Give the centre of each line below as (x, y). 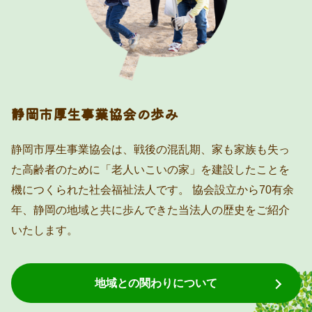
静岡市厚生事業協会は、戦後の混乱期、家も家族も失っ (151, 149)
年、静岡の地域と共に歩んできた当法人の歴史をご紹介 (151, 210)
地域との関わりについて (156, 283)
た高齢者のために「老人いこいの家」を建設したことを (151, 170)
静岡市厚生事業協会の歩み (95, 114)
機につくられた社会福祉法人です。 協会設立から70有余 (153, 190)
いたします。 (45, 230)
